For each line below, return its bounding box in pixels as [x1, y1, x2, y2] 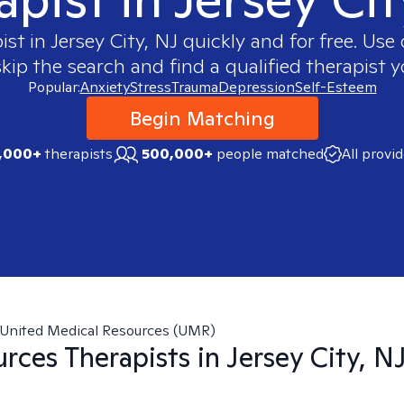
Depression [217, 78, 295, 96]
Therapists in [58, 339, 226, 375]
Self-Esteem [294, 78, 377, 96]
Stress [129, 78, 171, 96]
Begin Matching [129, 106, 275, 131]
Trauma [170, 78, 218, 96]
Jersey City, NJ [50, 28, 178, 53]
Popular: [27, 78, 80, 96]
